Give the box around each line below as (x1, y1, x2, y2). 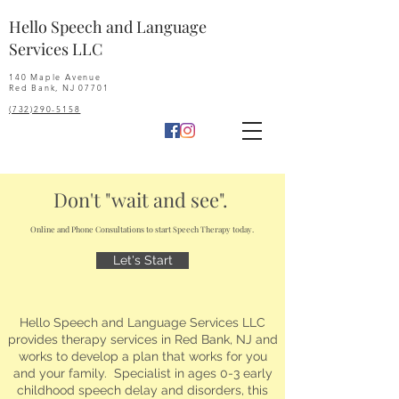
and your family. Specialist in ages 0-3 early (12, 366, 273, 380)
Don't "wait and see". (53, 186, 232, 213)
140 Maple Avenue (9, 71, 102, 82)
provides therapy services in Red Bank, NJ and (7, 332, 278, 346)
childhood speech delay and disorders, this (17, 383, 268, 397)
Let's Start (112, 253, 173, 267)
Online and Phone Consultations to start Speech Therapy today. (29, 224, 256, 234)
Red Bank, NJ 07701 (9, 82, 110, 93)
